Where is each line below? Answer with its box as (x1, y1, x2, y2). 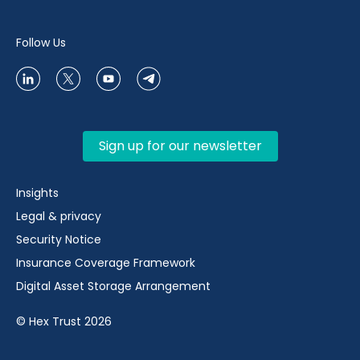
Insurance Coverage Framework (16, 255, 198, 272)
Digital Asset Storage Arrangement (16, 278, 211, 295)
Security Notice (16, 231, 101, 248)
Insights (16, 185, 59, 202)
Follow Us (16, 35, 66, 51)
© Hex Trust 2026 (16, 313, 112, 330)
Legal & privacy (16, 208, 101, 225)
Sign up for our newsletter (98, 137, 262, 156)
